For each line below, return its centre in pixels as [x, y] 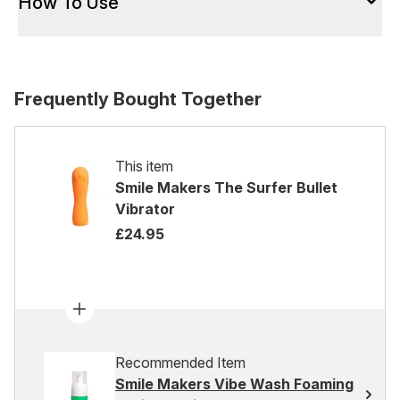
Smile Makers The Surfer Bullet [226, 187]
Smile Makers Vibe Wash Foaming [234, 384]
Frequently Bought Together [138, 99]
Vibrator [145, 209]
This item [144, 166]
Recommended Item [180, 362]
